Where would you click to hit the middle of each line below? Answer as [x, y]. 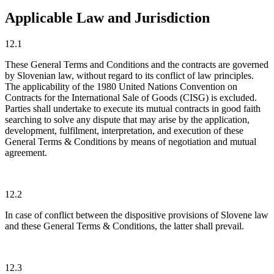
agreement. [26, 152]
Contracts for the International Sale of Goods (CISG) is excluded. [131, 97]
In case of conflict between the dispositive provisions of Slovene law [137, 215]
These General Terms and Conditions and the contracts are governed [137, 64]
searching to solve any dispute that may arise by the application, [127, 119]
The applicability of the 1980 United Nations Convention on [121, 86]
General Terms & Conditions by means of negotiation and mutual [131, 141]
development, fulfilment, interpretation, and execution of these [124, 130]
